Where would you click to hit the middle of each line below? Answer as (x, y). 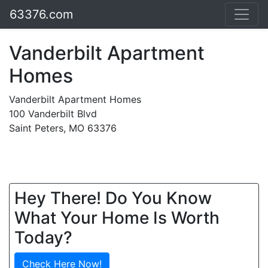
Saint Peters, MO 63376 (63, 128)
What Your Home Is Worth (117, 218)
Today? (43, 237)
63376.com (41, 14)
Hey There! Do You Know (113, 198)
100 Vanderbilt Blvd (53, 114)
